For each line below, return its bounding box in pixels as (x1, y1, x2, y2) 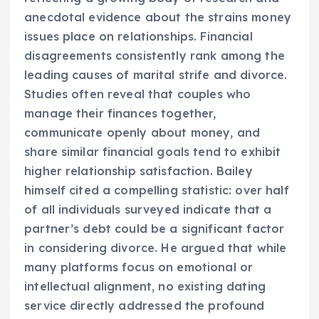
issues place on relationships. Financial (24, 28, 253, 43)
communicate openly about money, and (24, 125, 261, 140)
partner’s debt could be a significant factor (24, 221, 285, 236)
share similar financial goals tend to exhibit (24, 144, 281, 159)
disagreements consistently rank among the (24, 48, 285, 63)
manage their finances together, (24, 105, 216, 120)
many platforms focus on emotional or (24, 259, 253, 274)
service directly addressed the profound (24, 298, 265, 313)
